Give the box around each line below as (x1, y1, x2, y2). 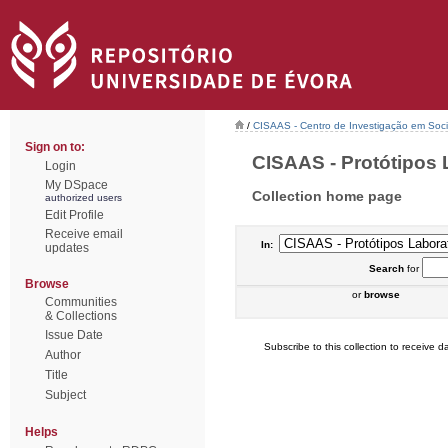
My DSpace (45, 178, 108, 192)
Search (368, 263, 404, 274)
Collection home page (252, 187, 402, 204)
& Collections (45, 309, 117, 323)
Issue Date (45, 328, 103, 342)
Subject (45, 388, 86, 402)
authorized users (45, 192, 122, 203)
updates (45, 241, 89, 255)
